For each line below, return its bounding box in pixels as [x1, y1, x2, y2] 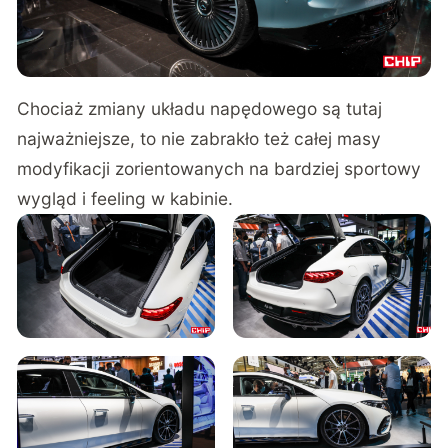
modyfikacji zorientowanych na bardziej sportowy [17, 158, 422, 180]
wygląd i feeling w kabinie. [17, 188, 234, 210]
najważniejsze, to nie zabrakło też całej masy [17, 128, 382, 150]
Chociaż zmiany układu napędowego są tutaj [17, 98, 383, 120]
